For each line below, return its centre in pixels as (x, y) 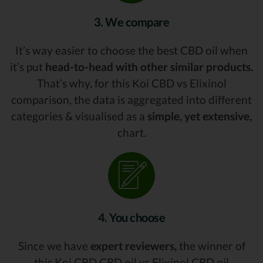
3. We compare (131, 21)
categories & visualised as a (79, 116)
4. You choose (131, 217)
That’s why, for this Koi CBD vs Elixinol (131, 83)
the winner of (211, 245)
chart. (131, 132)
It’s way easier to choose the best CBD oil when (131, 50)
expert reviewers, (133, 245)
